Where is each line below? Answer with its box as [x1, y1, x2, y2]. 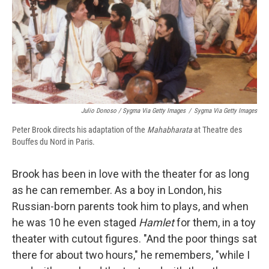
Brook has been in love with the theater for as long [12, 168, 249, 181]
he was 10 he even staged [12, 216, 139, 229]
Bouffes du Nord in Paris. [12, 137, 95, 147]
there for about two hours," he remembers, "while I [12, 249, 250, 262]
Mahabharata [147, 125, 192, 135]
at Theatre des [192, 125, 242, 135]
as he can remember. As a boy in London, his [12, 184, 222, 197]
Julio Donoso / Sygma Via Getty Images [81, 107, 186, 115]
